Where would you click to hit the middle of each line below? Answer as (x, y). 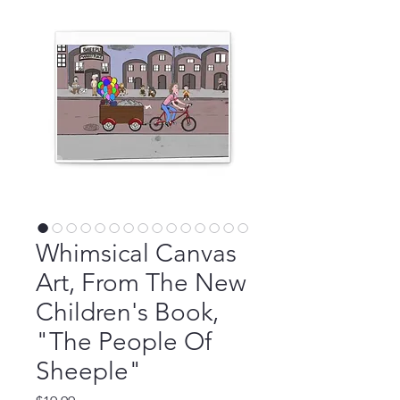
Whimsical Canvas (136, 253)
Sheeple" (89, 371)
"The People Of (124, 341)
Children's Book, (127, 312)
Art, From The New (141, 282)
